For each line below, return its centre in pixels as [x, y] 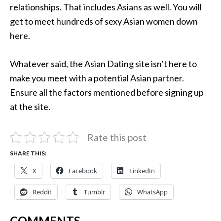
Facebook [83, 170]
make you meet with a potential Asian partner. [97, 78]
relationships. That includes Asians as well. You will [106, 7]
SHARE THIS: [28, 153]
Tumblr [94, 192]
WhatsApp [152, 192]
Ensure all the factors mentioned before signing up [107, 92]
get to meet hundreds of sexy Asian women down [104, 21]
